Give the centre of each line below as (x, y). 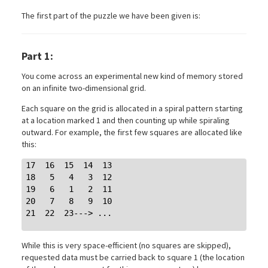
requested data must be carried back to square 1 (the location (133, 258)
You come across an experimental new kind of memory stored (132, 76)
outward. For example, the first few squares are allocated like (132, 132)
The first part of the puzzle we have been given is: (111, 15)
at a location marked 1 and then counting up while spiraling (126, 120)
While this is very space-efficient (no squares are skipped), (126, 246)
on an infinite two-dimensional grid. (84, 88)
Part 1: (37, 56)
